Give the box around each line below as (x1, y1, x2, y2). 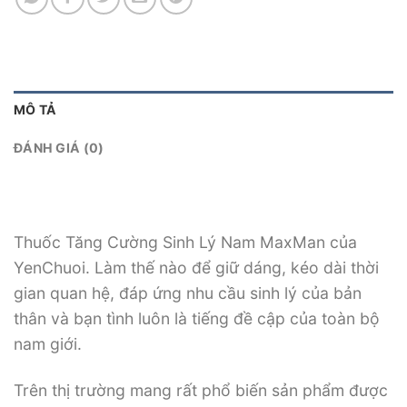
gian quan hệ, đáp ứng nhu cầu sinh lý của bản (14, 283, 362, 303)
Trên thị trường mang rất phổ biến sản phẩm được (14, 380, 388, 400)
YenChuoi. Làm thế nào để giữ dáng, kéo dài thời (14, 257, 379, 277)
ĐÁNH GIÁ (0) (14, 140, 104, 156)
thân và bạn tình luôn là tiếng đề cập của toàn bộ (14, 308, 380, 328)
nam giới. (14, 333, 82, 353)
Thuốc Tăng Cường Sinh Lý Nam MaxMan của (14, 232, 357, 252)
